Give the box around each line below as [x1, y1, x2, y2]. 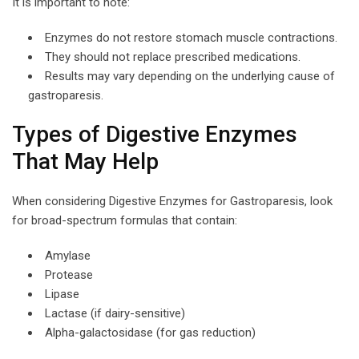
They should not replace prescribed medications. [45, 49, 301, 64]
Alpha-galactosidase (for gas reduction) [45, 325, 256, 340]
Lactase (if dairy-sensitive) [45, 305, 185, 321]
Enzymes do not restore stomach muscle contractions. [45, 30, 337, 45]
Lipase [45, 286, 79, 301]
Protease [45, 267, 93, 282]
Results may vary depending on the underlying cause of [45, 68, 335, 83]
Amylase [45, 248, 91, 263]
